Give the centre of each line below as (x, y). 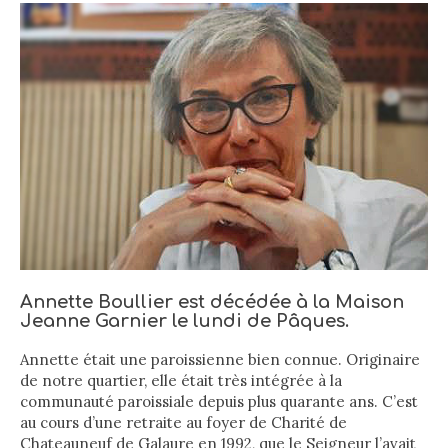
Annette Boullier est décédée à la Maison (212, 301)
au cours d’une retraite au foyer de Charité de (183, 422)
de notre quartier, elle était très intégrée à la (181, 380)
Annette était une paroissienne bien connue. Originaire (220, 359)
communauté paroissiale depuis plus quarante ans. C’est (219, 401)
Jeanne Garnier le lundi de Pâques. (184, 320)
